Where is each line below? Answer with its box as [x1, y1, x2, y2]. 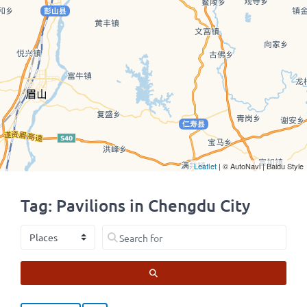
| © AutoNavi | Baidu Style [217, 160, 304, 171]
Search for [101, 225, 145, 238]
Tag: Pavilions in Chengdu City [21, 195, 250, 216]
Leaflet [194, 160, 217, 171]
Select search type [20, 225, 99, 238]
